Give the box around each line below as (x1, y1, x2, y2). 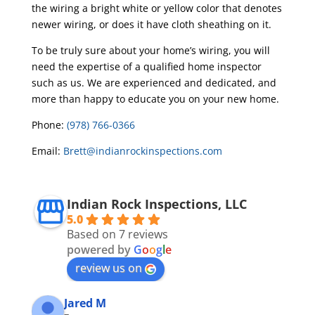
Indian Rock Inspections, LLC (66, 195, 247, 212)
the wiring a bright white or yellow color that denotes (31, 1, 282, 15)
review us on (75, 260, 142, 276)
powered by (66, 242, 134, 257)
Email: (31, 144, 63, 157)
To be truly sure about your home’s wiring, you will (31, 44, 270, 57)
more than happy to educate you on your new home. (31, 92, 279, 105)
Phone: (31, 118, 67, 131)
